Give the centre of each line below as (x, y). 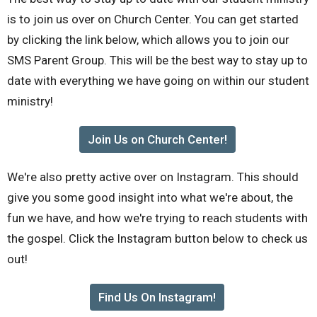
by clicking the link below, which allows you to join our (148, 39)
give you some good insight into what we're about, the (150, 197)
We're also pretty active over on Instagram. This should (153, 177)
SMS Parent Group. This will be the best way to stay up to (157, 60)
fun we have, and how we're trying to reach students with (157, 218)
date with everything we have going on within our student (158, 80)
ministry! (30, 101)
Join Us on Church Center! (157, 139)
